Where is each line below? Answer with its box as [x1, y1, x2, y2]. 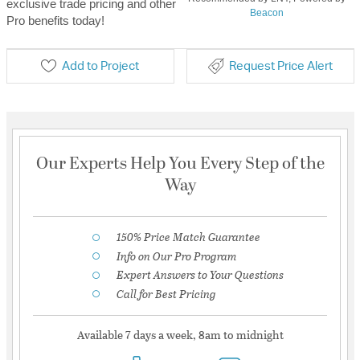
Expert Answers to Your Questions [117, 266, 284, 284]
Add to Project [62, 59, 139, 72]
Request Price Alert [228, 59, 333, 72]
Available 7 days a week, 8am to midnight [76, 326, 284, 344]
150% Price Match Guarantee [117, 228, 260, 245]
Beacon [250, 6, 284, 18]
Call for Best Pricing [117, 284, 216, 302]
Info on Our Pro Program [117, 247, 236, 264]
